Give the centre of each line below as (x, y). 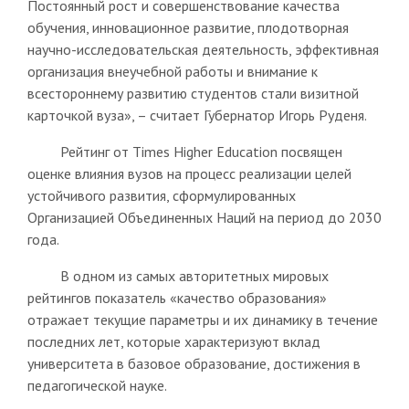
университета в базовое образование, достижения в (194, 363)
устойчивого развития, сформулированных (161, 195)
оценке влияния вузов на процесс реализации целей (189, 173)
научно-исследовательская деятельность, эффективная (203, 49)
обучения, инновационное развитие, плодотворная (188, 27)
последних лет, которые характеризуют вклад (173, 341)
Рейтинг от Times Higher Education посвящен (184, 151)
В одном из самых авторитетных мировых (178, 275)
